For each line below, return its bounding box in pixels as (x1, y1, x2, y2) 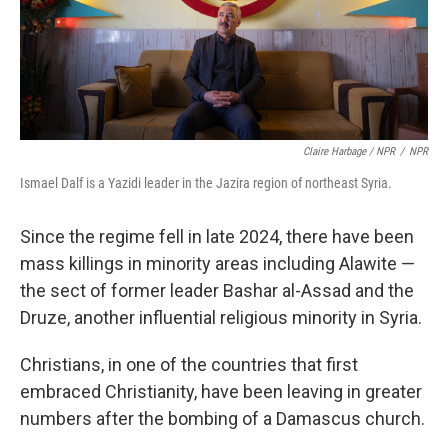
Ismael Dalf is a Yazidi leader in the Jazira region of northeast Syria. (20, 175, 392, 191)
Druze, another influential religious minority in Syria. (20, 307, 422, 328)
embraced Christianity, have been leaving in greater (20, 381, 422, 402)
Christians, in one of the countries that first (20, 354, 358, 375)
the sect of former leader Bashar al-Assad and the (20, 280, 414, 301)
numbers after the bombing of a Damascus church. (20, 408, 425, 429)
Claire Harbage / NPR (303, 145, 395, 158)
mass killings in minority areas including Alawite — (20, 253, 415, 274)
